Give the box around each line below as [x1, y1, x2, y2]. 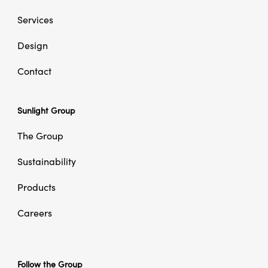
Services [17, 15, 53, 26]
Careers [17, 208, 52, 219]
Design [17, 41, 48, 51]
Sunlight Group [17, 106, 75, 116]
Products [17, 182, 56, 193]
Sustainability [17, 157, 76, 167]
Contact [17, 66, 51, 77]
